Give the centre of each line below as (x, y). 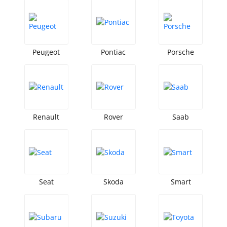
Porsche (181, 52)
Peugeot (46, 52)
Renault (46, 117)
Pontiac (113, 52)
